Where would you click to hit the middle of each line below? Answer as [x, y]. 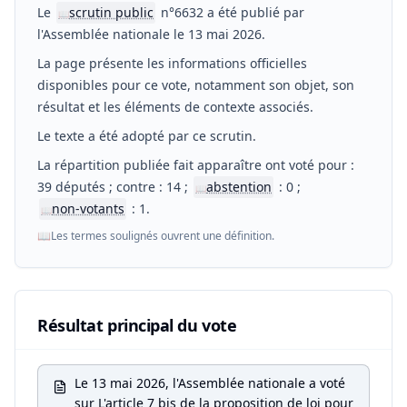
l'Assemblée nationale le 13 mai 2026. [151, 34]
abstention [239, 187]
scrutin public [111, 12]
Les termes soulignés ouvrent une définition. [163, 236]
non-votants [88, 208]
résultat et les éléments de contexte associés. [175, 107]
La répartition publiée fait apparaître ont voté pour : [196, 165]
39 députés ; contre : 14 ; [114, 187]
